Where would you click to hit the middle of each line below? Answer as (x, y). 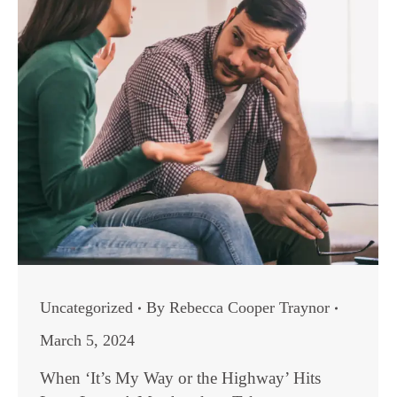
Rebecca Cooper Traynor (249, 307)
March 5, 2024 (87, 340)
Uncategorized (86, 307)
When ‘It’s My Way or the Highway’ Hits (180, 378)
